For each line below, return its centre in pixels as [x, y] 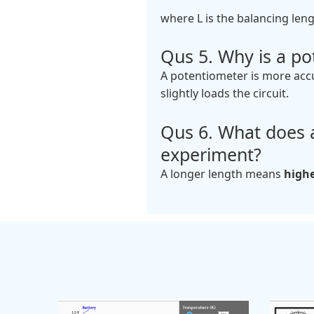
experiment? [211, 154]
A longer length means [222, 173]
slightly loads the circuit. [224, 94]
